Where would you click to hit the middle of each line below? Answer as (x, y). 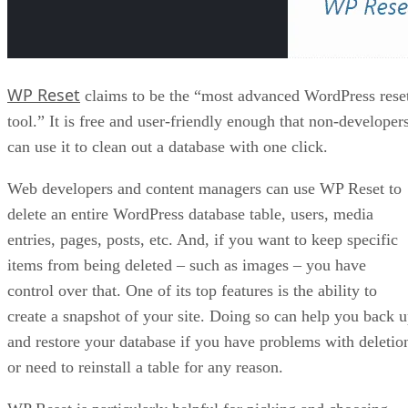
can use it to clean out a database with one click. (168, 147)
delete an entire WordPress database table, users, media (190, 214)
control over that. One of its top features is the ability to (192, 291)
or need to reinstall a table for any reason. (145, 367)
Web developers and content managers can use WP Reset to (204, 189)
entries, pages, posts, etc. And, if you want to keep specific (203, 240)
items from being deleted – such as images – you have (187, 265)
